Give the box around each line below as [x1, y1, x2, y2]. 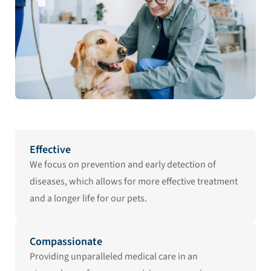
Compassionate [30, 233, 102, 249]
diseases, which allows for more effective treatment [30, 174, 238, 188]
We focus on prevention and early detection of [30, 157, 216, 171]
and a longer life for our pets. [30, 191, 147, 205]
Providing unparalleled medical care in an [30, 249, 198, 263]
